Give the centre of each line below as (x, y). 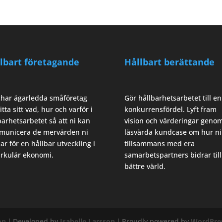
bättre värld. (145, 166)
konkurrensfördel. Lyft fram (170, 109)
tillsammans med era (159, 143)
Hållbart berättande (169, 62)
